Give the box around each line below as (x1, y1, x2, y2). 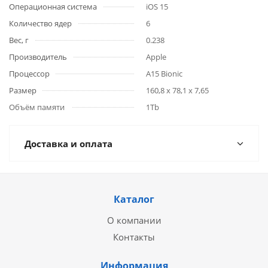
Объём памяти (9, 102, 65, 112)
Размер (9, 85, 36, 96)
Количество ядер (9, 18, 72, 29)
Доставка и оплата (25, 138, 112, 150)
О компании (106, 214, 162, 226)
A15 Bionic (146, 68, 182, 79)
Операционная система (9, 1, 97, 12)
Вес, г (9, 35, 29, 45)
